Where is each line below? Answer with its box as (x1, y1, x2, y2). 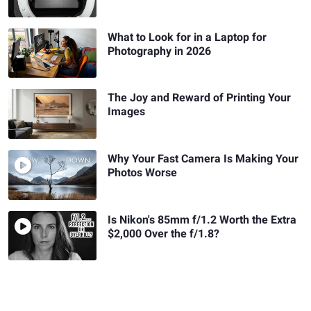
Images (108, 103, 146, 121)
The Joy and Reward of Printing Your (108, 90, 292, 107)
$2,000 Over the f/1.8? (108, 225, 220, 242)
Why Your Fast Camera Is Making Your (108, 151, 299, 168)
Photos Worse (108, 165, 178, 182)
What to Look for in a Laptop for (108, 28, 267, 46)
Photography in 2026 (108, 42, 212, 60)
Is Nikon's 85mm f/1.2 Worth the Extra (108, 211, 297, 228)
